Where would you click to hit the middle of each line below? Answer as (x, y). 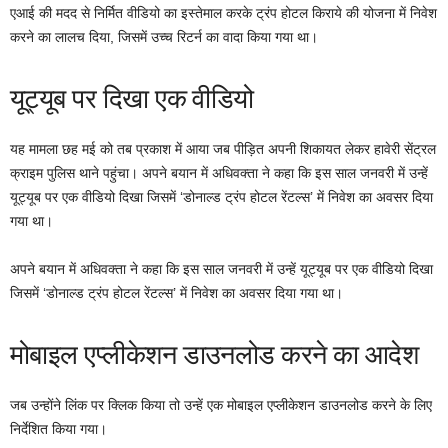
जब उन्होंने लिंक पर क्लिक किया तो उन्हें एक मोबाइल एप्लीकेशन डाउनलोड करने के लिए (221, 404)
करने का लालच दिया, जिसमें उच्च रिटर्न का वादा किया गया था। (164, 36)
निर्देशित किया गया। (58, 428)
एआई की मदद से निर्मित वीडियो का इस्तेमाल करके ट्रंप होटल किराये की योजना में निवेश (223, 12)
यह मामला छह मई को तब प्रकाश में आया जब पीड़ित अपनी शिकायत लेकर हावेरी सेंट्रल (223, 148)
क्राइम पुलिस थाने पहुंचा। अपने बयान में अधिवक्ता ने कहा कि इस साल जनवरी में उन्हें (219, 172)
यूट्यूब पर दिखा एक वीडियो (132, 97)
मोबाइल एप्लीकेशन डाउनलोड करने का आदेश (214, 353)
